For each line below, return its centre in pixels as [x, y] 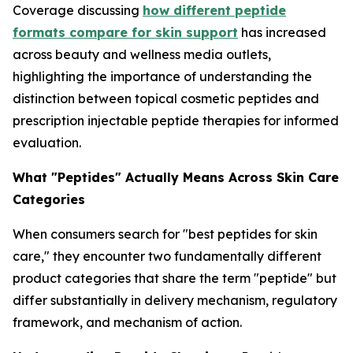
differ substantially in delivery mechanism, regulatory [175, 300]
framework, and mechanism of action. [127, 322]
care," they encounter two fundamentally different [167, 256]
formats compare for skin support [125, 32]
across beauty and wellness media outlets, [142, 54]
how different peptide [214, 10]
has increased [282, 32]
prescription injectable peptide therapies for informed [176, 121]
